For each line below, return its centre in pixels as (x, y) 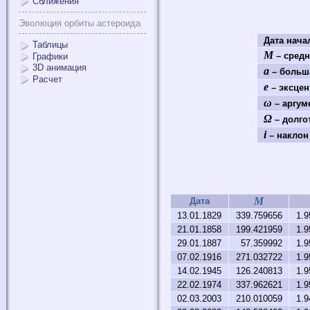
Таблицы (50, 45)
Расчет (47, 79)
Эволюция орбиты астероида (80, 24)
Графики (50, 56)
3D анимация (60, 68)
